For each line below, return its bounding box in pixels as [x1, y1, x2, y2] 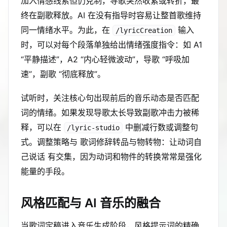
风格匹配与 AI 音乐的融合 [21, 196, 161, 210]
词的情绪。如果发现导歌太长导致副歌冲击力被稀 [21, 107, 199, 118]
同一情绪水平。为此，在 [21, 25, 112, 35]
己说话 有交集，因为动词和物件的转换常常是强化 [21, 152, 202, 162]
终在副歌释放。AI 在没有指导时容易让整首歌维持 [21, 10, 201, 20]
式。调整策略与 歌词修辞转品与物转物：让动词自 [21, 137, 202, 147]
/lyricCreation [116, 26, 172, 34]
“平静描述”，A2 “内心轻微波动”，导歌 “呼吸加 [21, 54, 190, 64]
